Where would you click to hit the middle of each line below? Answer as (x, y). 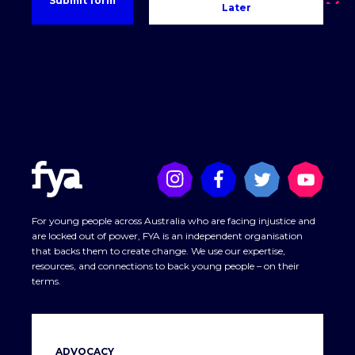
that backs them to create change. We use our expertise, (158, 251)
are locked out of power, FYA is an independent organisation (167, 236)
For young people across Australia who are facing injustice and (174, 221)
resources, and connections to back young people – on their (166, 266)
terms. (46, 281)
